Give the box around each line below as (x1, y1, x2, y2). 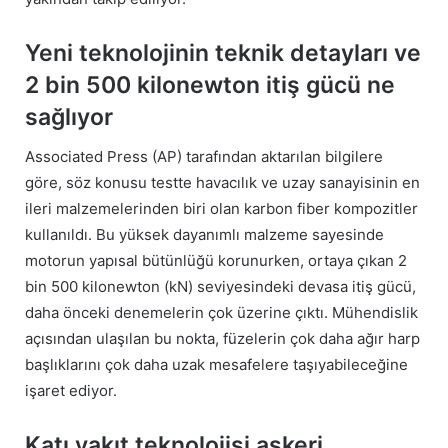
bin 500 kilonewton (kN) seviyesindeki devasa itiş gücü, (25, 277, 416, 297)
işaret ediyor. (25, 381, 117, 401)
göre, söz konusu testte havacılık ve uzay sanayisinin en (25, 173, 420, 193)
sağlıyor (25, 102, 113, 131)
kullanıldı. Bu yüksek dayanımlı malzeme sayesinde (25, 225, 384, 245)
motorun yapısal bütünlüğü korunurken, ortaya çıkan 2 (25, 251, 407, 271)
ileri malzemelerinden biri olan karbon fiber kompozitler (25, 199, 418, 219)
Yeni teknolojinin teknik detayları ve (25, 38, 421, 67)
